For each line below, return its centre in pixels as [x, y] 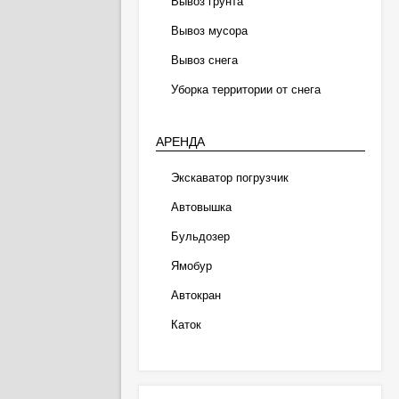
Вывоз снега [204, 60]
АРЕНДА [180, 142]
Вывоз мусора [209, 31]
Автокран [195, 295]
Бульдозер [200, 236]
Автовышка [201, 207]
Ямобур [191, 266]
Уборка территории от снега [245, 90]
